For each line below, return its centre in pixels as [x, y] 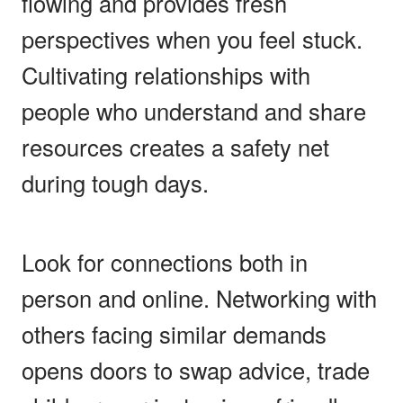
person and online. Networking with [199, 297]
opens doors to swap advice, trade [196, 369]
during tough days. [115, 182]
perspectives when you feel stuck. [192, 38]
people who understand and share [194, 110]
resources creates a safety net [175, 146]
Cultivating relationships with [166, 74]
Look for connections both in [165, 261]
